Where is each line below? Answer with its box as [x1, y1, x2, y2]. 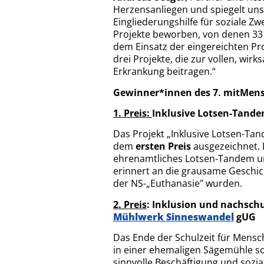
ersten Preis [136, 140, 191, 153]
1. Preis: [113, 106, 152, 120]
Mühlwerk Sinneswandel [113, 210, 234, 223]
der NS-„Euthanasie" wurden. [113, 177, 242, 190]
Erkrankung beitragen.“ [113, 65, 216, 78]
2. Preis [113, 197, 147, 211]
